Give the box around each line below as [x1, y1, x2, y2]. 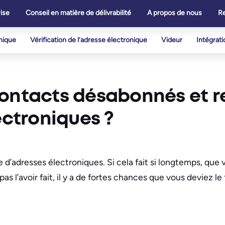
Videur [161, 36, 182, 44]
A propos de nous [147, 9, 202, 17]
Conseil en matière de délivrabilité [26, 9, 131, 17]
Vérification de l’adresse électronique [30, 36, 147, 44]
